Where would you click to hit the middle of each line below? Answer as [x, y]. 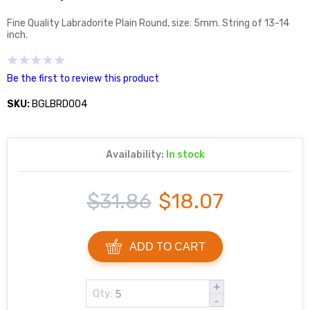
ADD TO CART [167, 246]
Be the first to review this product [83, 79]
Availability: [135, 155]
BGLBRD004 [60, 104]
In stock [185, 155]
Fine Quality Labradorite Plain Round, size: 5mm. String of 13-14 [148, 23]
